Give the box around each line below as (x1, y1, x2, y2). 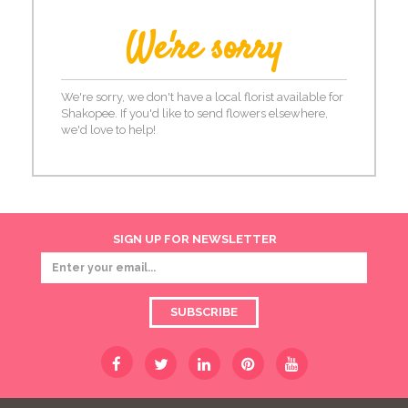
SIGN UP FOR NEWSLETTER (113, 232, 277, 246)
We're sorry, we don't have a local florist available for (61, 90, 343, 104)
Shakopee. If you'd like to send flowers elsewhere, (61, 107, 328, 120)
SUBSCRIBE (170, 305, 238, 319)
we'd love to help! (61, 123, 156, 137)
